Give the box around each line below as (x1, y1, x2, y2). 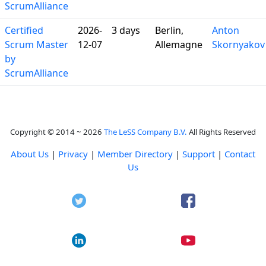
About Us (11, 148, 49, 160)
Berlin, (155, 24, 183, 37)
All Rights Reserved (187, 126, 256, 137)
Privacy (58, 148, 88, 160)
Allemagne (155, 38, 202, 51)
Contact (224, 148, 255, 160)
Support (182, 148, 215, 160)
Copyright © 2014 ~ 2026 (10, 126, 104, 137)
